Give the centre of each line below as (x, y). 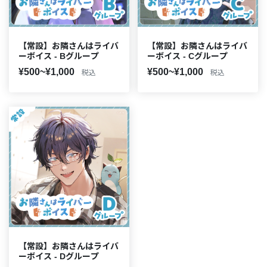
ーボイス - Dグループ (59, 256)
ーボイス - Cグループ (187, 56)
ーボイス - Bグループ (59, 56)
